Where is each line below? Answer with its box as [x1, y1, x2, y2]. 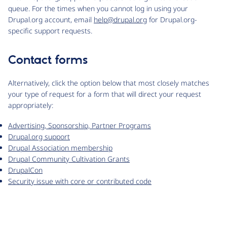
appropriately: [8, 100, 53, 110]
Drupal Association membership [8, 143, 112, 153]
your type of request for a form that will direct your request [8, 89, 201, 99]
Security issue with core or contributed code [8, 176, 152, 186]
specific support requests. [8, 26, 92, 35]
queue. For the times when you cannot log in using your [8, 4, 188, 13]
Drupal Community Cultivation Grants [8, 154, 130, 164]
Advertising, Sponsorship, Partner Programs [8, 121, 151, 130]
